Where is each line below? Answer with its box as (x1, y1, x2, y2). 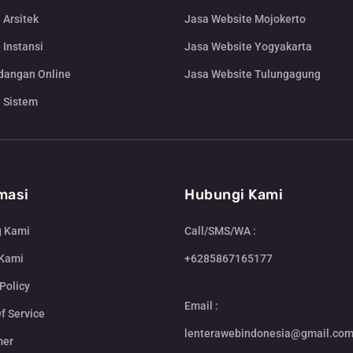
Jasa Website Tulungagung (184, 68, 321, 81)
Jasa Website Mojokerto (184, 13, 306, 26)
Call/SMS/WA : (184, 225, 256, 238)
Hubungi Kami (184, 186, 283, 204)
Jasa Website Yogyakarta (184, 40, 312, 54)
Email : (184, 299, 218, 312)
